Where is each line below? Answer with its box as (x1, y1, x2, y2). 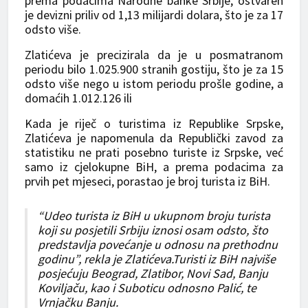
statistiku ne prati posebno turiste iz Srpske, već (25, 144, 283, 160)
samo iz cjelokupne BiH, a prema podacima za (25, 158, 283, 175)
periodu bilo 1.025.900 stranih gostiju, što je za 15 (25, 60, 283, 77)
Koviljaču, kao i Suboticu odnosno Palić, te (38, 279, 256, 296)
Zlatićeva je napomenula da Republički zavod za (25, 129, 283, 146)
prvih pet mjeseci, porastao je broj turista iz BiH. (25, 173, 270, 189)
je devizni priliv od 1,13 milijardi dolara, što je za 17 (25, 6, 283, 23)
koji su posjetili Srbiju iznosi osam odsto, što (38, 221, 268, 238)
